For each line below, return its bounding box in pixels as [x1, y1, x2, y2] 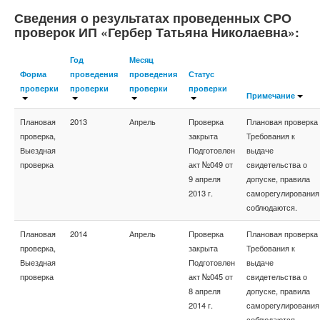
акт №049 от [189, 159, 233, 170]
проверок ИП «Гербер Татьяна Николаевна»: [14, 23, 299, 41]
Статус [189, 68, 214, 79]
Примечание [246, 89, 295, 101]
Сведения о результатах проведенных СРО [14, 9, 291, 26]
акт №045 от [189, 271, 233, 282]
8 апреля [189, 285, 221, 296]
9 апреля [189, 173, 221, 184]
